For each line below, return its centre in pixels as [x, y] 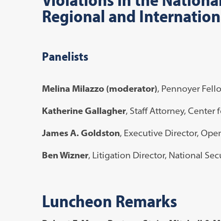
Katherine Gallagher [84, 110]
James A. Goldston [81, 133]
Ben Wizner [65, 155]
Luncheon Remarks [109, 200]
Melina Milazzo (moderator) [99, 88]
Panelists [65, 56]
